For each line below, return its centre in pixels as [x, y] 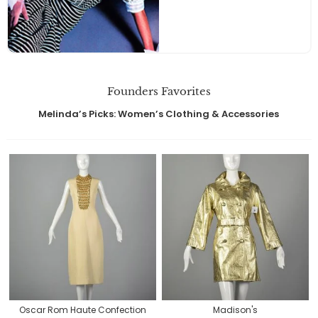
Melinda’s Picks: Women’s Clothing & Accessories [159, 114]
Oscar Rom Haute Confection [82, 310]
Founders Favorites [159, 92]
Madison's [235, 310]
